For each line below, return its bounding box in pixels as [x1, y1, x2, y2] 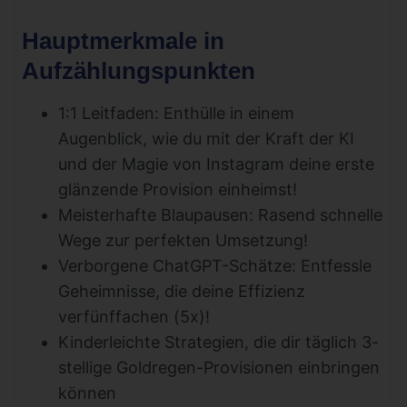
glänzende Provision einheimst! [58, 179, 297, 199]
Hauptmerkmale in [22, 26, 224, 55]
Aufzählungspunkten [22, 56, 255, 84]
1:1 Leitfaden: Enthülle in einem [58, 103, 294, 123]
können [58, 382, 116, 402]
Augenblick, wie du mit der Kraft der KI [58, 128, 354, 148]
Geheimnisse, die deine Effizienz [58, 281, 305, 301]
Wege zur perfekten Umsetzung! [58, 230, 308, 250]
